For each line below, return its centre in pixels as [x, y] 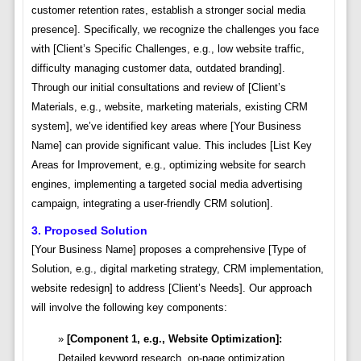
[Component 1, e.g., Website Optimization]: [174, 339]
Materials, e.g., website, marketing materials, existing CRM [169, 107]
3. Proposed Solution [89, 231]
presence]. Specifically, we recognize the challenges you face [175, 30]
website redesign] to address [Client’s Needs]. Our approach [171, 288]
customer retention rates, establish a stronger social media [168, 10]
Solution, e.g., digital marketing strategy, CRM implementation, [177, 269]
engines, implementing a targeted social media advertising [166, 185]
